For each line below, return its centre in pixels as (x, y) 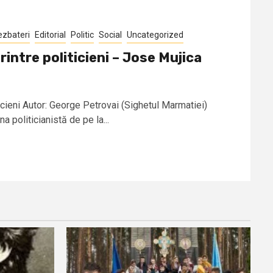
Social (110, 34)
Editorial (50, 34)
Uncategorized (155, 34)
